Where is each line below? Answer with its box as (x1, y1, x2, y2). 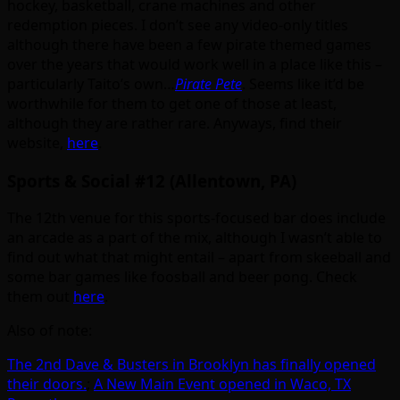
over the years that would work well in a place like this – (7, 54, 382, 74)
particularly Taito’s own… (7, 73, 175, 94)
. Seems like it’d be (242, 73, 364, 94)
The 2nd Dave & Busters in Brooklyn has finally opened (7, 354, 376, 375)
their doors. (7, 374, 87, 395)
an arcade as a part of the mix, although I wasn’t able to (7, 228, 382, 248)
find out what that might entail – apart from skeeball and (7, 247, 391, 268)
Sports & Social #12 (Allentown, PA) (7, 169, 296, 192)
